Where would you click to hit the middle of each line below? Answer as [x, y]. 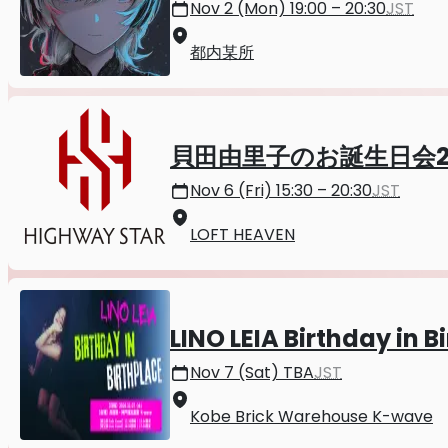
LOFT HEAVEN [242, 235]
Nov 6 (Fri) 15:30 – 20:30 [281, 191]
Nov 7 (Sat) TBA [252, 373]
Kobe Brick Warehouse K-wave [311, 417]
